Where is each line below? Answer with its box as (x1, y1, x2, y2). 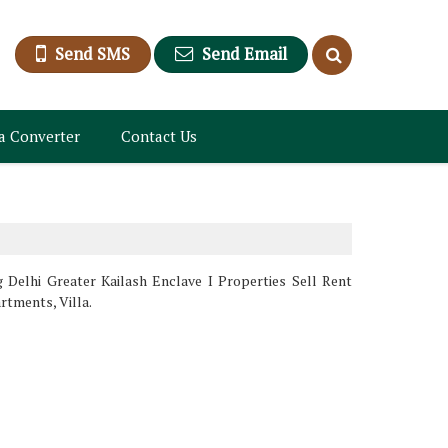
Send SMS (55, 42, 130, 65)
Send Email (202, 42, 287, 65)
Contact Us (121, 126, 197, 146)
